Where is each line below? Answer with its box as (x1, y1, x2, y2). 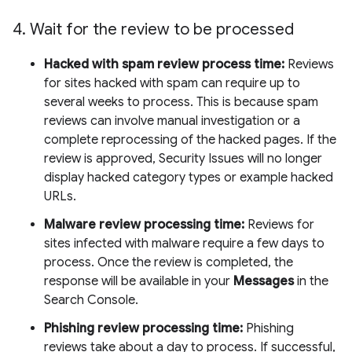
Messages (233, 273, 294, 289)
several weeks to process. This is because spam (44, 94, 318, 110)
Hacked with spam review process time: (44, 57, 284, 72)
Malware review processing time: (44, 217, 244, 233)
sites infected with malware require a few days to (44, 236, 324, 251)
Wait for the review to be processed (26, 20, 294, 39)
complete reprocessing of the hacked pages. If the (44, 132, 336, 148)
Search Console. (44, 292, 138, 308)
